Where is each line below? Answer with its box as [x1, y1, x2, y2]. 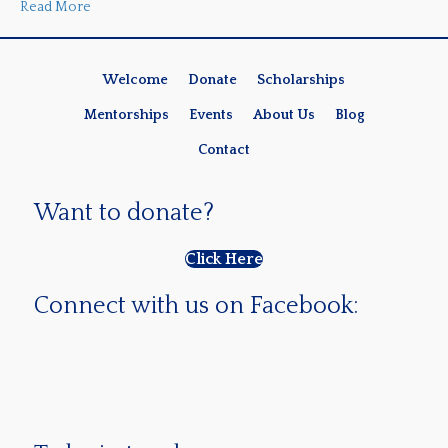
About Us [252, 107, 315, 124]
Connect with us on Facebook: [34, 293, 358, 320]
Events [188, 107, 233, 124]
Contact [198, 142, 250, 159]
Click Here [185, 250, 263, 269]
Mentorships [83, 107, 169, 124]
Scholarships [257, 72, 345, 89]
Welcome [103, 71, 168, 88]
